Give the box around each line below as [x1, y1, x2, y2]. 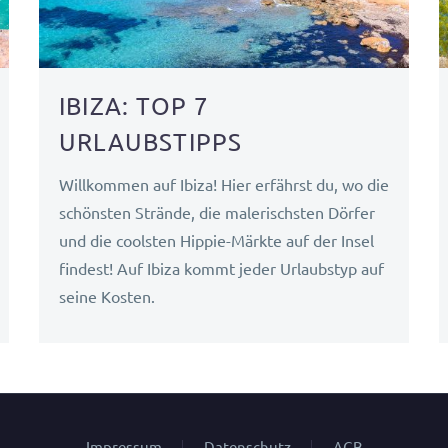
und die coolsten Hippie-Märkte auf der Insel [58, 229, 374, 250]
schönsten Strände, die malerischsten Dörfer [58, 201, 375, 222]
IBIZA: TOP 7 [58, 90, 210, 120]
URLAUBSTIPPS [58, 126, 243, 156]
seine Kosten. [58, 285, 155, 306]
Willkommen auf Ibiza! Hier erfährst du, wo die [58, 173, 389, 194]
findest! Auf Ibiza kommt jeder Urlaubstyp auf [58, 257, 384, 278]
